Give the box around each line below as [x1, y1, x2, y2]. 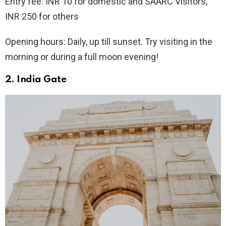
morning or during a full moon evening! [5, 51, 158, 63]
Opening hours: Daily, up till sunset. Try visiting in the [5, 36, 212, 47]
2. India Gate [5, 75, 67, 85]
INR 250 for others [5, 11, 79, 22]
